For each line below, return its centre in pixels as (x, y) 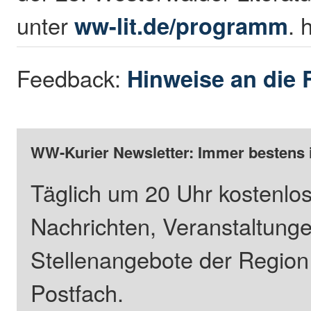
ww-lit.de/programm (182, 25)
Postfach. (77, 292)
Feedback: (72, 77)
